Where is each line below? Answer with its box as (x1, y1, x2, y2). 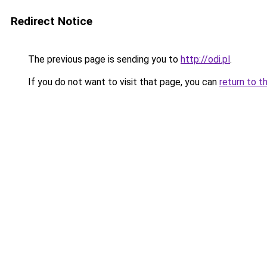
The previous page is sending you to (26, 54, 181, 65)
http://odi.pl (181, 54, 230, 65)
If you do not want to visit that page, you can (26, 76, 219, 88)
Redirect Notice (11, 14, 92, 28)
